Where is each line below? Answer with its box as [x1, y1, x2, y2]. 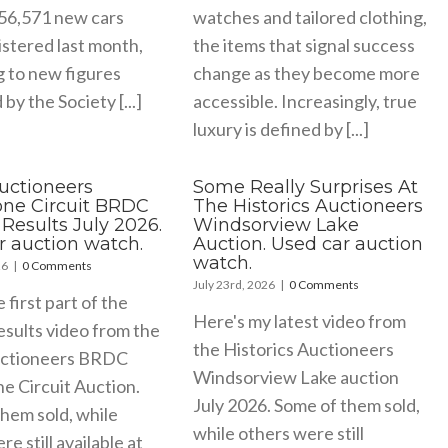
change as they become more [193, 61, 421, 84]
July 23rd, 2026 [193, 276, 276, 292]
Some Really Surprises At [193, 175, 419, 198]
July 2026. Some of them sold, [193, 393, 421, 416]
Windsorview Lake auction [193, 365, 400, 388]
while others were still [193, 421, 365, 444]
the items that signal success [193, 33, 416, 56]
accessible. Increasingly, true [193, 89, 418, 112]
